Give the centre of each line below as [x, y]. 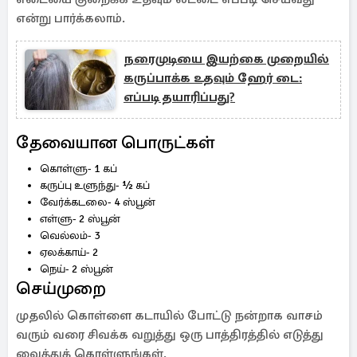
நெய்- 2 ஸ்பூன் [76, 269]
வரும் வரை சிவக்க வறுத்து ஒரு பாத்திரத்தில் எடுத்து [170, 335]
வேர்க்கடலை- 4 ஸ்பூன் [98, 202]
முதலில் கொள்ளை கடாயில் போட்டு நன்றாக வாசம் [169, 316]
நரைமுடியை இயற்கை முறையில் [226, 59]
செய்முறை [61, 288]
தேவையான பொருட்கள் [115, 142]
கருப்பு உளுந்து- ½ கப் [95, 185]
